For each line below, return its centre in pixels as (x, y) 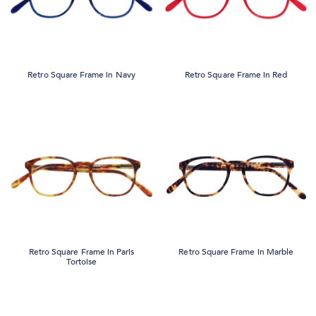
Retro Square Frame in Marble (236, 252)
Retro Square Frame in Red (236, 74)
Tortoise (81, 262)
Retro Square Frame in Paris (81, 252)
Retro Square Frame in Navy (81, 74)
